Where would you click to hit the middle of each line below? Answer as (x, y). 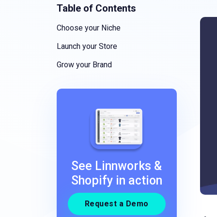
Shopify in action (116, 181)
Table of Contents (96, 8)
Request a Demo (116, 204)
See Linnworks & (117, 166)
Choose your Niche (89, 28)
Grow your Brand (84, 65)
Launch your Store (87, 46)
